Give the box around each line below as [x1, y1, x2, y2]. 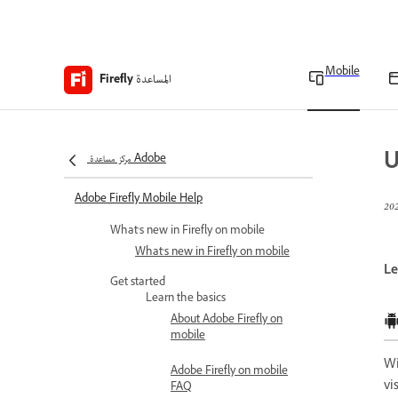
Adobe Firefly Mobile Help [75, 191, 203, 209]
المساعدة [136, 68, 171, 92]
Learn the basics [146, 291, 226, 308]
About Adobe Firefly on [171, 312, 283, 330]
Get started [110, 275, 165, 292]
